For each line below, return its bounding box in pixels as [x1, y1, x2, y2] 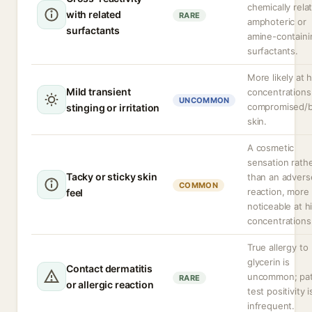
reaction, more [247, 186, 309, 197]
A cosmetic [247, 142, 295, 153]
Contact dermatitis [66, 263, 153, 274]
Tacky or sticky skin [66, 171, 157, 182]
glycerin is [247, 256, 290, 267]
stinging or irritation [66, 102, 160, 114]
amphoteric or [247, 16, 306, 27]
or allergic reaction [66, 279, 154, 290]
